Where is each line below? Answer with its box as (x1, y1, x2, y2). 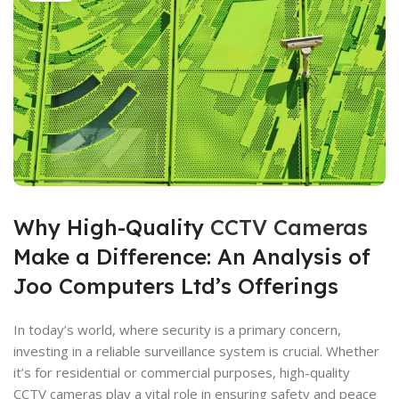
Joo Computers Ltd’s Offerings (13, 272, 338, 299)
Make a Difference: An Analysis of (13, 242, 370, 270)
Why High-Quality (13, 213, 210, 240)
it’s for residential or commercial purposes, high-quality (13, 362, 350, 381)
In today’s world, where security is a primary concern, (13, 320, 341, 338)
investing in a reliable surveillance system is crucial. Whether (13, 341, 379, 360)
